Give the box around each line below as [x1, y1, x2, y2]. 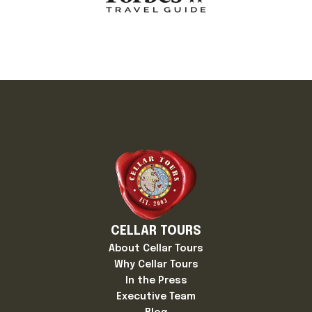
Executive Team [116, 291, 196, 302]
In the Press [125, 275, 187, 286]
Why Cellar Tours [114, 259, 198, 270]
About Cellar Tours [109, 243, 203, 253]
